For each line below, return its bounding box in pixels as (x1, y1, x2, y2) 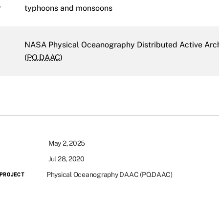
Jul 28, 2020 (48, 155, 85, 163)
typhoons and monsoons (24, 3, 112, 13)
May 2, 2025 (48, 139, 86, 147)
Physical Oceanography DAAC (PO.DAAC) (46, 171, 173, 178)
